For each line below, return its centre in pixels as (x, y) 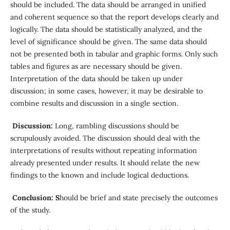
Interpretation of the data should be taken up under (96, 79)
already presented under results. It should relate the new (105, 163)
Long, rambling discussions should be (117, 126)
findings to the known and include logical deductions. (99, 175)
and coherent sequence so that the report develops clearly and (114, 17)
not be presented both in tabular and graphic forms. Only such (114, 54)
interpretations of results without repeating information (103, 151)
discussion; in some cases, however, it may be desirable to (106, 91)
